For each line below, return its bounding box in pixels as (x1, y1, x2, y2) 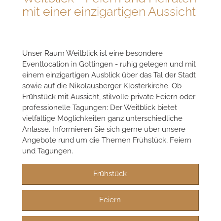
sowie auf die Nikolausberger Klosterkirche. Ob (22, 81, 182, 90)
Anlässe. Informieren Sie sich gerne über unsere (22, 124, 185, 134)
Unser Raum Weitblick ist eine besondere (22, 48, 163, 58)
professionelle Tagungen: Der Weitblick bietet (22, 103, 177, 112)
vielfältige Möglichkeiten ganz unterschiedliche (22, 113, 183, 123)
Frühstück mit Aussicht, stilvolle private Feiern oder (22, 92, 195, 101)
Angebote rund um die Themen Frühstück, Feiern (22, 135, 191, 145)
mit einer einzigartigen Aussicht (22, 3, 196, 19)
